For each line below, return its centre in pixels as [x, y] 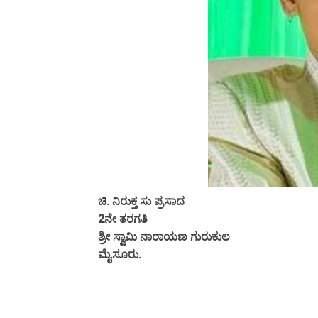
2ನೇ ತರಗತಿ [124, 219]
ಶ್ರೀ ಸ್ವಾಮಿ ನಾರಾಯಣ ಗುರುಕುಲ [164, 237]
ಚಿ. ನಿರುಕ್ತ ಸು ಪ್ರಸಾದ [141, 202]
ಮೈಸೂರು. [120, 255]
